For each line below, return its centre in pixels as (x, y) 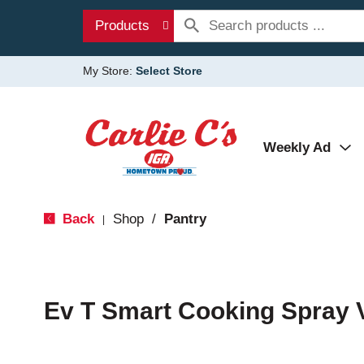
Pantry (185, 219)
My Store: (109, 71)
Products (122, 26)
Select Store (169, 71)
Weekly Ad (297, 147)
